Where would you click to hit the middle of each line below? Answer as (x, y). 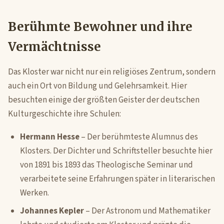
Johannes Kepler (52, 211)
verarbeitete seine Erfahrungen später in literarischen (117, 179)
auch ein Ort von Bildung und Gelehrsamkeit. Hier (97, 86)
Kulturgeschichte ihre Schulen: (64, 114)
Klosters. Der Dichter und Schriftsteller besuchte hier (116, 151)
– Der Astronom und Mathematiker (147, 211)
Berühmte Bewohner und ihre (100, 27)
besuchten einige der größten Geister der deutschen (104, 100)
